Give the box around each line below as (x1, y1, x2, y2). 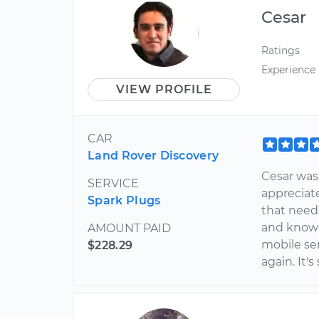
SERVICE (88, 176, 139, 190)
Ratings (261, 43, 300, 57)
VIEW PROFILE (115, 82, 212, 96)
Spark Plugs (88, 193, 161, 207)
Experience (261, 63, 316, 76)
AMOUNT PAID (88, 221, 171, 235)
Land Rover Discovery (88, 148, 219, 162)
